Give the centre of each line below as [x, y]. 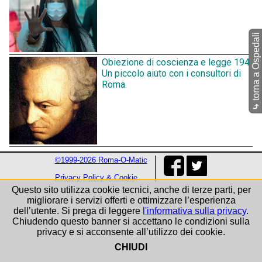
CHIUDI [131, 247]
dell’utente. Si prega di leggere [78, 211]
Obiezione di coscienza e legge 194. [177, 63]
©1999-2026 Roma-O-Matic [101, 160]
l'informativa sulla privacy [194, 211]
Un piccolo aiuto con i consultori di [171, 74]
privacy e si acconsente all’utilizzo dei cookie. [131, 232]
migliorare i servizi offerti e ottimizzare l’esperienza [131, 200]
